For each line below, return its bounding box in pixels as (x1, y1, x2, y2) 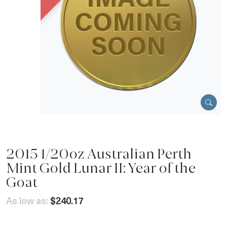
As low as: (6, 194, 48, 207)
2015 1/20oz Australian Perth (6, 145, 192, 163)
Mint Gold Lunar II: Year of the (6, 160, 196, 177)
